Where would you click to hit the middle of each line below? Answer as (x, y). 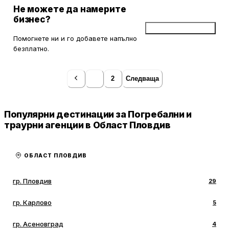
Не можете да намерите (70, 9)
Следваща (142, 79)
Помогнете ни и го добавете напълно (75, 39)
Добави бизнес (184, 29)
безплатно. (31, 49)
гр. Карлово (32, 203)
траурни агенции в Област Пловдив (87, 125)
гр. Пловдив (32, 181)
